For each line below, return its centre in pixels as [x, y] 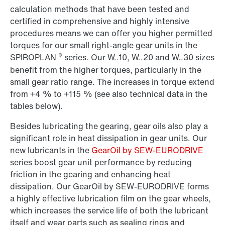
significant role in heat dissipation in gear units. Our [108, 138]
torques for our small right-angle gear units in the [104, 45]
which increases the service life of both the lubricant [109, 211]
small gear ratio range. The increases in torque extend [112, 82]
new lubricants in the [51, 150]
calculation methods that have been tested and [100, 9]
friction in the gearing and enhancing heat [90, 175]
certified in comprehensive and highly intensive [100, 21]
